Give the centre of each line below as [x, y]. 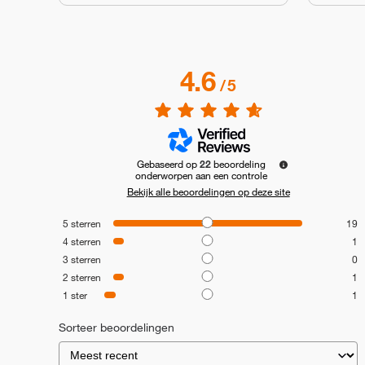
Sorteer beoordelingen [117, 327]
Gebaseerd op [168, 163]
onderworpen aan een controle [201, 175]
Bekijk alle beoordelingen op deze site [208, 191]
